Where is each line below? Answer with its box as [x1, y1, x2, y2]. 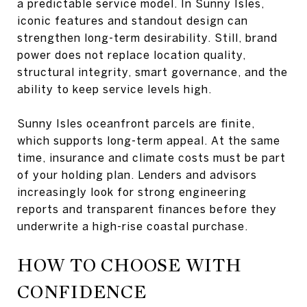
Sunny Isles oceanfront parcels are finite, [17, 116, 255, 130]
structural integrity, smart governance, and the [17, 65, 288, 78]
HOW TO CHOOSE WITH [17, 254, 242, 276]
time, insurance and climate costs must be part [17, 151, 286, 164]
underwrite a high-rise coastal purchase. [17, 219, 248, 232]
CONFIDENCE [17, 280, 147, 303]
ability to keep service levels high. [17, 82, 212, 95]
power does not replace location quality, [17, 48, 246, 61]
